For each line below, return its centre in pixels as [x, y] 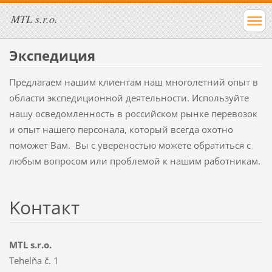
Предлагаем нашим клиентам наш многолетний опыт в [133, 82]
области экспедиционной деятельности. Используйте [129, 97]
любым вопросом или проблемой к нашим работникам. [134, 161]
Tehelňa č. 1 [34, 260]
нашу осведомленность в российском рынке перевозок [133, 113]
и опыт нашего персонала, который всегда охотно [121, 129]
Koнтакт [44, 207]
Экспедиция [52, 55]
